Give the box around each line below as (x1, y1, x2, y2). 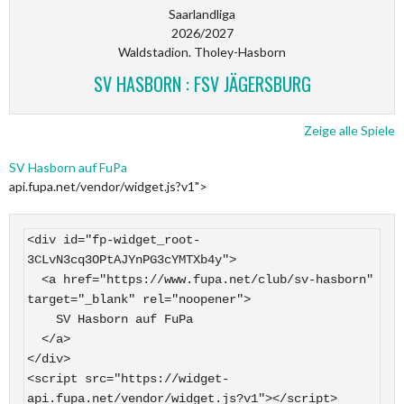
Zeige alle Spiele (304, 123, 395, 139)
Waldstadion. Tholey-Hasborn (118, 44, 286, 60)
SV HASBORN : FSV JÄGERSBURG (93, 70, 311, 98)
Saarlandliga (169, 6, 235, 23)
